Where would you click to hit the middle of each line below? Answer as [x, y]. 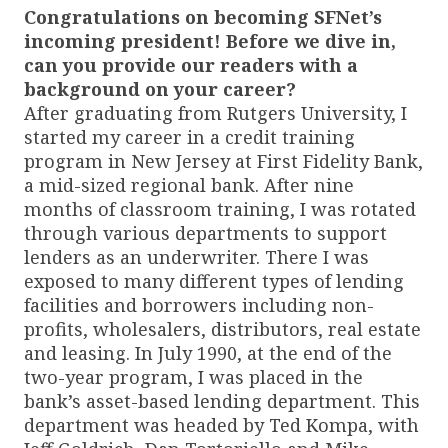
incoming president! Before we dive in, [210, 40]
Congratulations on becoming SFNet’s [203, 16]
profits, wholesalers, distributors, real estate [222, 328]
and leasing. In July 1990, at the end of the [208, 352]
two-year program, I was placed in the [193, 376]
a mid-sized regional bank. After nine [189, 184]
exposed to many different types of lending [214, 280]
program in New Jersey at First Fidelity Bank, [223, 160]
